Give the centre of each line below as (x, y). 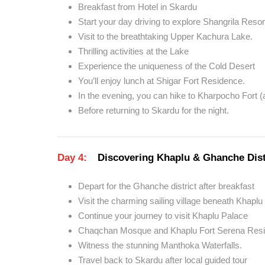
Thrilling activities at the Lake (133, 51)
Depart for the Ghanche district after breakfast (166, 186)
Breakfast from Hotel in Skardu (138, 7)
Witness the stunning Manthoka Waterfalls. (160, 245)
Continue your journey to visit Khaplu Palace (163, 216)
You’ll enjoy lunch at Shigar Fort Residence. (161, 81)
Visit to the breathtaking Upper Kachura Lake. (165, 36)
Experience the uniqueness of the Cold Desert (167, 66)
